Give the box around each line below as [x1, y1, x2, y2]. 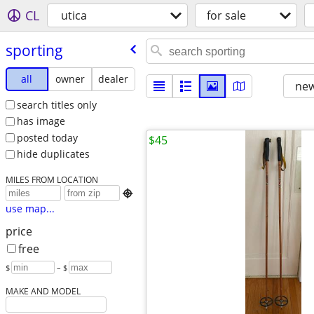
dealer [98, 71, 129, 86]
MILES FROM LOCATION [5, 174, 98, 186]
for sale [207, 8, 246, 23]
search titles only [16, 97, 97, 111]
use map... [5, 202, 55, 216]
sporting [5, 40, 63, 60]
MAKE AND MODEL [5, 285, 81, 297]
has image [16, 114, 65, 128]
